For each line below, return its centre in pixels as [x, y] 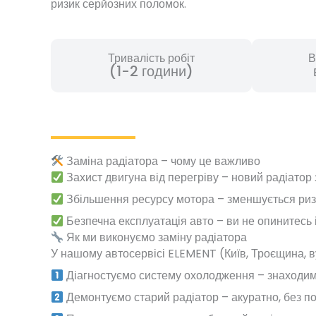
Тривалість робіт [152, 59]
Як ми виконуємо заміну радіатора [156, 238]
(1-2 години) [152, 72]
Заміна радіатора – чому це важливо [162, 162]
